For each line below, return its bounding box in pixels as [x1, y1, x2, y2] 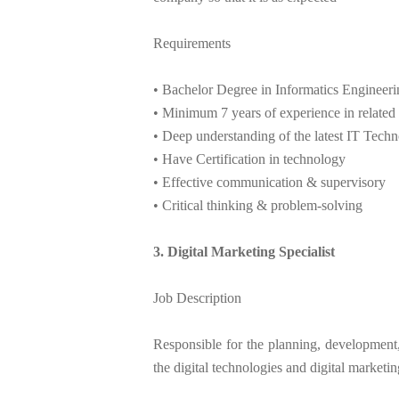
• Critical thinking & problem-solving [153, 198, 362, 214]
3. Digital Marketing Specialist [153, 244, 335, 260]
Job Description [153, 290, 241, 306]
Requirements [153, 36, 231, 52]
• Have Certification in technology [153, 151, 346, 167]
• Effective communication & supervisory [153, 175, 386, 191]
